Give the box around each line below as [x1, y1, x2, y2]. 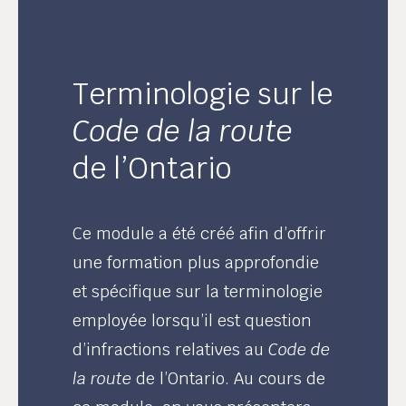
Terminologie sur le [72, 75, 333, 112]
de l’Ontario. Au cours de [131, 368, 326, 389]
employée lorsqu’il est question [72, 310, 313, 331]
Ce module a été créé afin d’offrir [72, 223, 327, 244]
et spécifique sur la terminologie [72, 281, 324, 302]
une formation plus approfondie [72, 252, 320, 273]
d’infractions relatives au [72, 339, 269, 360]
